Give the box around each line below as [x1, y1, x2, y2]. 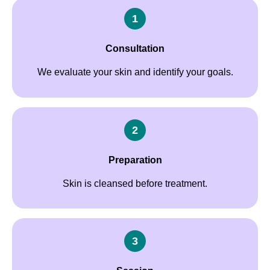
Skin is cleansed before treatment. [63, 178, 207, 189]
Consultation [105, 43, 165, 54]
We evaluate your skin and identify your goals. [37, 66, 233, 77]
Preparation [108, 155, 162, 166]
